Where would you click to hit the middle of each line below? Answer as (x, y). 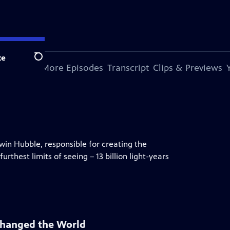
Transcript (128, 68)
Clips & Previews (188, 68)
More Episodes (72, 68)
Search (46, 62)
